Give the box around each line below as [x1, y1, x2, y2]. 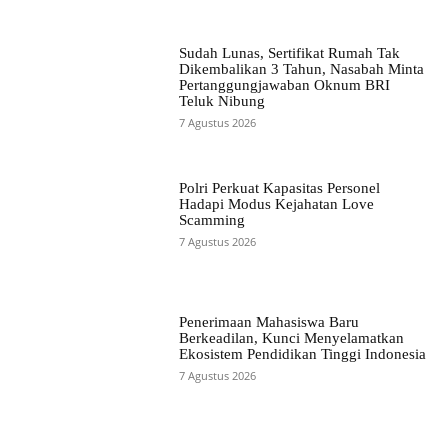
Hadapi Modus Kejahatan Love [178, 195, 374, 212]
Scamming [178, 211, 245, 228]
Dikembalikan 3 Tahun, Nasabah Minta [178, 61, 424, 78]
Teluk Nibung [178, 93, 265, 110]
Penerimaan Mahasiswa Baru [178, 313, 359, 330]
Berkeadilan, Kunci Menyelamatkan [178, 329, 404, 346]
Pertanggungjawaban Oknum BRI [178, 77, 390, 94]
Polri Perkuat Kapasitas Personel [178, 179, 380, 196]
